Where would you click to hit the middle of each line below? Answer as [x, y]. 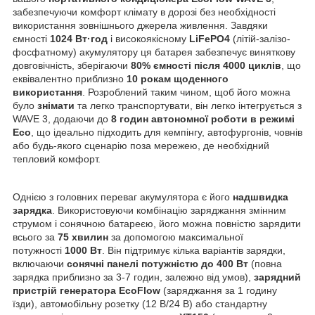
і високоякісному [148, 38]
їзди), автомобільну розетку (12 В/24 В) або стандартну [140, 303]
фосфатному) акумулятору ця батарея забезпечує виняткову [154, 52]
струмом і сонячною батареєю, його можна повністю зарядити [157, 223]
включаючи [40, 263]
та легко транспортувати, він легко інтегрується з [188, 105]
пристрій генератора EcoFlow [86, 290]
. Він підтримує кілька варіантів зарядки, [194, 250]
